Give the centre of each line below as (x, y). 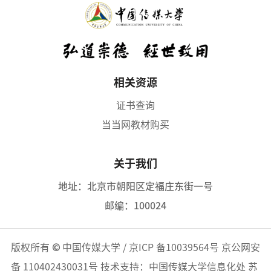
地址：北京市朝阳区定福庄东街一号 (135, 187)
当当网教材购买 (135, 125)
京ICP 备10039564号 (174, 247)
